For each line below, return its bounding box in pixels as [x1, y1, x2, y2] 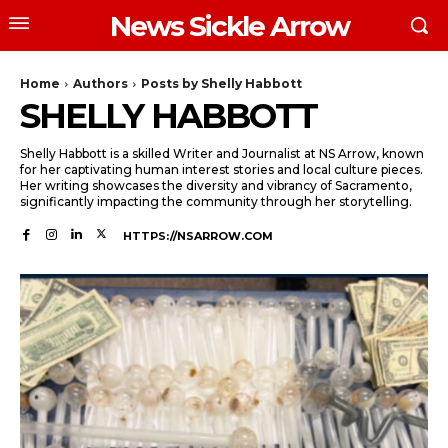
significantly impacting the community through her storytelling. [20, 194, 412, 209]
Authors [73, 76, 128, 91]
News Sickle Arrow [109, 8, 349, 43]
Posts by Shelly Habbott [141, 76, 302, 91]
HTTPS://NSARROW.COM [123, 229, 273, 243]
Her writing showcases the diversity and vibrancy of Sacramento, [20, 178, 412, 193]
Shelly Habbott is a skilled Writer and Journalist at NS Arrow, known [20, 146, 424, 161]
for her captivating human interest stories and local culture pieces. [20, 162, 423, 177]
